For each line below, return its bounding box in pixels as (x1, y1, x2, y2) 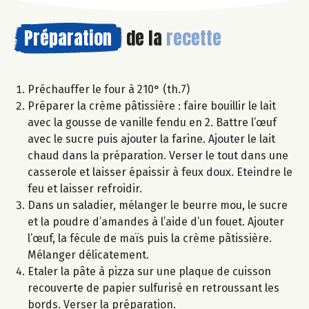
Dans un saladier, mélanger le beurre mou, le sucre (28, 199, 288, 212)
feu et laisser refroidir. (28, 182, 142, 196)
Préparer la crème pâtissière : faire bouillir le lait (28, 99, 276, 113)
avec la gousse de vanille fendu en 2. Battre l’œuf (28, 116, 277, 130)
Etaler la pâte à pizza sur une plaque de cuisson (28, 265, 271, 279)
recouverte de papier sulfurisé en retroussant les (28, 281, 279, 295)
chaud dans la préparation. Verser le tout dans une (28, 149, 288, 163)
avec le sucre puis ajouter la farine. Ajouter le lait (28, 132, 275, 146)
